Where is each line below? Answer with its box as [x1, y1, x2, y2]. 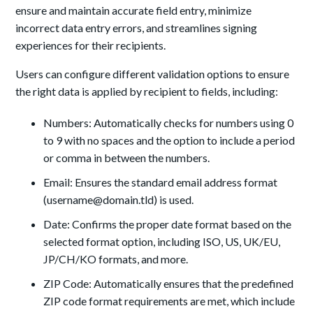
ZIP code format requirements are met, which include [43, 294, 296, 308]
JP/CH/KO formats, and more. [43, 252, 189, 266]
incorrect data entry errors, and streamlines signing [15, 21, 258, 35]
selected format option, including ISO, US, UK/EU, [43, 235, 281, 249]
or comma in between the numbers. [43, 151, 210, 165]
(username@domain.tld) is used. [43, 193, 194, 207]
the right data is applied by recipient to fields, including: [15, 85, 279, 99]
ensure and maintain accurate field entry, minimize [15, 3, 252, 17]
